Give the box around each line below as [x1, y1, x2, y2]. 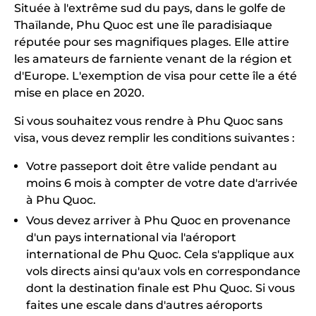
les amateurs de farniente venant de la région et [14, 51, 292, 66]
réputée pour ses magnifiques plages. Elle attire [14, 35, 289, 49]
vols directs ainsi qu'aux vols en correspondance [26, 264, 300, 278]
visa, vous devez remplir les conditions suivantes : [14, 130, 295, 145]
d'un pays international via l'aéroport [26, 230, 236, 244]
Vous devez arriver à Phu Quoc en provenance [26, 213, 291, 227]
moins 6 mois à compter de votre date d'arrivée [26, 176, 298, 190]
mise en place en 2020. [14, 85, 145, 99]
